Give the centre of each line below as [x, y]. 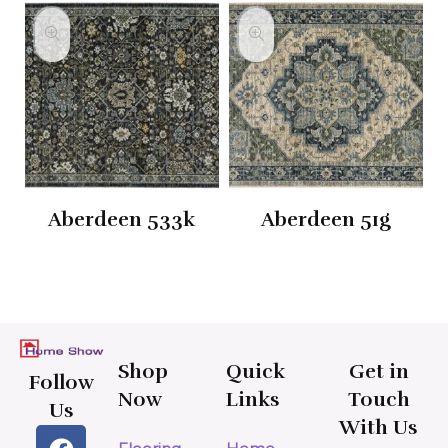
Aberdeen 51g [325, 220]
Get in [378, 372]
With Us [379, 428]
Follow [61, 383]
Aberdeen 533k [122, 220]
